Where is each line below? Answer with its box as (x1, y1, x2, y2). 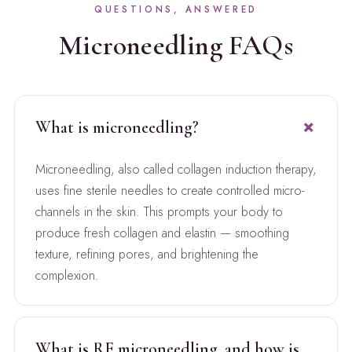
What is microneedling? (35, 116, 199, 137)
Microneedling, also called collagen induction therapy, (35, 159, 317, 178)
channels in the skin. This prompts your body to (35, 202, 283, 221)
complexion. (35, 266, 99, 284)
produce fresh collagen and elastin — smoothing (35, 223, 289, 242)
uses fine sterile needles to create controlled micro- (35, 181, 304, 200)
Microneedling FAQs (59, 27, 293, 62)
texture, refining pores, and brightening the (35, 244, 258, 263)
